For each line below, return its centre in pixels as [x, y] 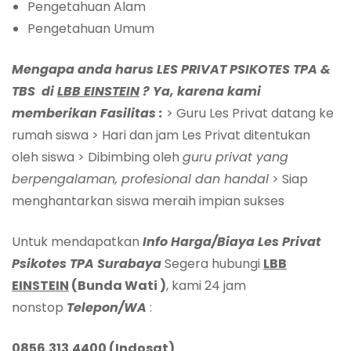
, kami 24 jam [206, 285]
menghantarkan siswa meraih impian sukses [148, 201]
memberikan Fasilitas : [89, 113]
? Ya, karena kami [202, 91]
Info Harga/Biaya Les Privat [232, 241]
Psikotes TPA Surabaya [87, 263]
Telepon [92, 307]
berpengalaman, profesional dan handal [140, 179]
